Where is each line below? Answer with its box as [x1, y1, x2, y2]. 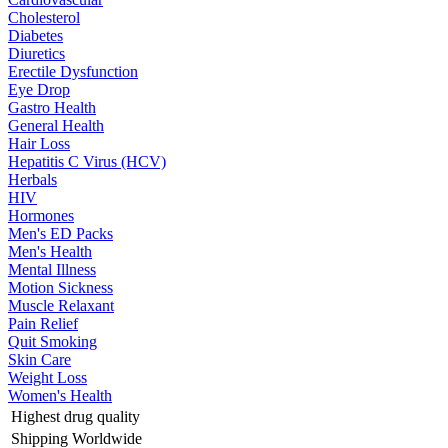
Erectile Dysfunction [8, 63, 138, 80]
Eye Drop [8, 81, 70, 98]
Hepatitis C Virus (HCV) [8, 153, 166, 170]
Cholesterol [8, 9, 80, 26]
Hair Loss [8, 135, 70, 152]
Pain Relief [8, 315, 78, 332]
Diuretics [8, 45, 65, 62]
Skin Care [8, 351, 71, 368]
